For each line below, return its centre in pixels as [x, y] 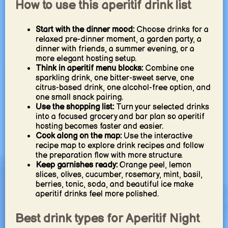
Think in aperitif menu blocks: [89, 68]
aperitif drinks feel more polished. [97, 194]
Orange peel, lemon [154, 165]
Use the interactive [157, 136]
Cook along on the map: [78, 136]
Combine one [168, 68]
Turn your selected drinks [161, 107]
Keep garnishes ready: [76, 165]
